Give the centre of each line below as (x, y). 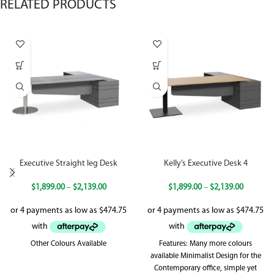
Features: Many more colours (206, 244)
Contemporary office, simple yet (206, 268)
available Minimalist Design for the (206, 256)
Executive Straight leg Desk (68, 164)
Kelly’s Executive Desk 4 (206, 164)
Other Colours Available (68, 244)
